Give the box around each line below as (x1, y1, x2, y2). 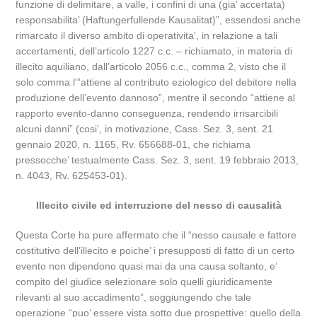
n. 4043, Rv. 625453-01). (16, 170, 128, 181)
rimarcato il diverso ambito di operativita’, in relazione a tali (16, 30, 278, 41)
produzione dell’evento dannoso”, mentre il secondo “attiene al (16, 92, 296, 103)
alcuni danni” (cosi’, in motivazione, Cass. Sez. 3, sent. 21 (16, 123, 274, 134)
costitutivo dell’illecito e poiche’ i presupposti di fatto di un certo (16, 245, 295, 256)
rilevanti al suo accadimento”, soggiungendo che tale (16, 292, 252, 303)
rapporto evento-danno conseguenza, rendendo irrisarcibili (16, 108, 279, 119)
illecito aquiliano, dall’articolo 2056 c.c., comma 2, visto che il (16, 61, 287, 72)
